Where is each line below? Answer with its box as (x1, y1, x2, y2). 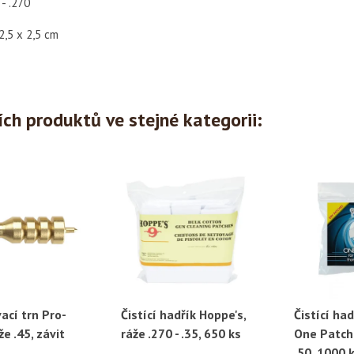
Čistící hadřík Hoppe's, (121, 306, 247, 322)
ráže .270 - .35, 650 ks (121, 325, 242, 341)
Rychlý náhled (164, 308, 228, 322)
